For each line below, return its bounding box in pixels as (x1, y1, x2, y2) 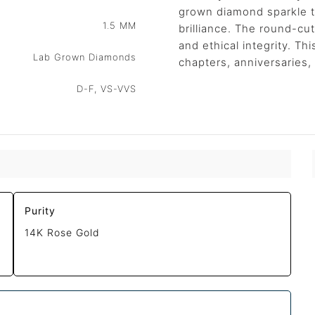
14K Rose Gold (25, 226, 101, 239)
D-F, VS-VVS (77, 83, 136, 94)
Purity (25, 205, 56, 217)
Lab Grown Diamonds (33, 51, 136, 63)
